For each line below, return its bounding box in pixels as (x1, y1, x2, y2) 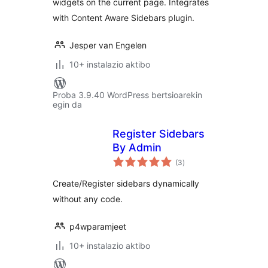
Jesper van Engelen (69, 40, 147, 50)
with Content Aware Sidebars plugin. (53, 13, 194, 23)
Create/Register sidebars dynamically (53, 178, 199, 188)
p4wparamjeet (69, 221, 126, 232)
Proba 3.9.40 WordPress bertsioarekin (53, 90, 202, 100)
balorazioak (182, 154, 221, 163)
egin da (53, 99, 82, 109)
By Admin (112, 141, 162, 154)
